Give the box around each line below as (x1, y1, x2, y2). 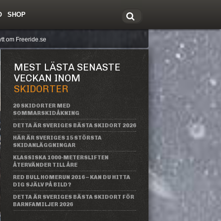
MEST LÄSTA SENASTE (14, 61, 120, 73)
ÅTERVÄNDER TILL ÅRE (13, 162, 77, 168)
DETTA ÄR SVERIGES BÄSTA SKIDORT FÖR (13, 194, 134, 200)
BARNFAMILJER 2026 (13, 201, 73, 208)
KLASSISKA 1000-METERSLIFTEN (13, 154, 109, 161)
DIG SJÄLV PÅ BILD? (13, 182, 72, 188)
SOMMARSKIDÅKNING (13, 110, 79, 116)
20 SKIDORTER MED (13, 103, 71, 109)
